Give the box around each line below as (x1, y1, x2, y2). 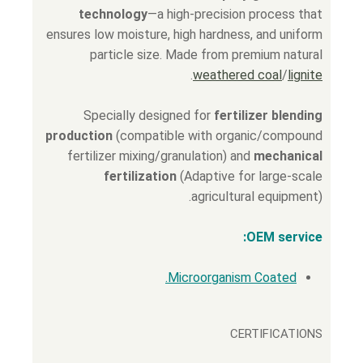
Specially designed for (83, 108, 214, 123)
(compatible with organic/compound (113, 128, 322, 143)
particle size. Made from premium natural (90, 47, 322, 62)
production (45, 128, 113, 143)
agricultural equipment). (191, 189, 322, 204)
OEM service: (246, 229, 322, 245)
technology (79, 6, 147, 22)
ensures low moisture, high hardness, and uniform (46, 27, 322, 42)
